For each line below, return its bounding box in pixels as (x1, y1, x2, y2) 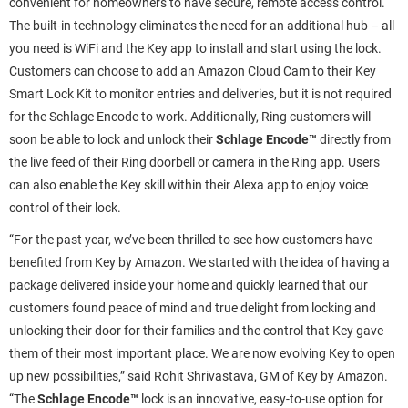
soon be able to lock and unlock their (9, 132, 216, 147)
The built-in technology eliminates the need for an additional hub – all (9, 18, 394, 33)
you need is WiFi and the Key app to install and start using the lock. (9, 41, 382, 56)
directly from (320, 132, 391, 147)
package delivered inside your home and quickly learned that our (9, 278, 368, 292)
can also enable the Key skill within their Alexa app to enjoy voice (9, 178, 368, 192)
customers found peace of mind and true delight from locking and (9, 301, 376, 315)
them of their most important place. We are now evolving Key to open (9, 346, 395, 361)
